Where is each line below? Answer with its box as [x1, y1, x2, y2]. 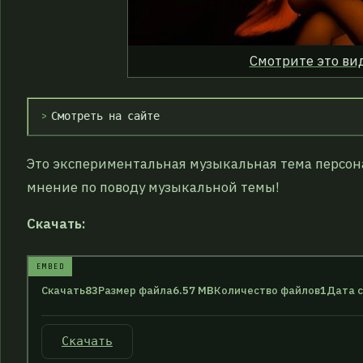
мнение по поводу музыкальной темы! [27, 177, 279, 196]
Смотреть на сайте [51, 110, 160, 123]
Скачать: [27, 214, 86, 233]
